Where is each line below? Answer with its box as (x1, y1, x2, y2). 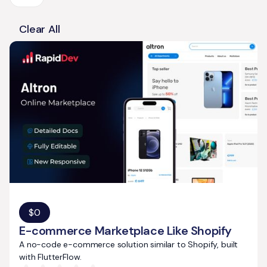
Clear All (19, 21, 60, 36)
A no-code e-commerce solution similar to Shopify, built (19, 238, 238, 250)
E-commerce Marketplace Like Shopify (19, 222, 232, 238)
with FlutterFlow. (19, 251, 82, 262)
